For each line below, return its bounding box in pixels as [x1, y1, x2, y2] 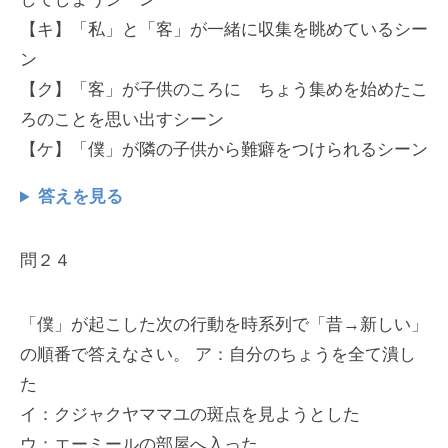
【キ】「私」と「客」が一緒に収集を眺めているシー [20, 20, 428, 40]
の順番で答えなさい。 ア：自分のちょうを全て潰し [20, 345, 416, 365]
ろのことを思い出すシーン [20, 110, 224, 130]
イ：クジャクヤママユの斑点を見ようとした [20, 405, 360, 425]
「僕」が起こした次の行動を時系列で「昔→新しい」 [20, 315, 428, 335]
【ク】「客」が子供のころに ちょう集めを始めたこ [20, 80, 428, 100]
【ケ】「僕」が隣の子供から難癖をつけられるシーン [20, 140, 428, 160]
